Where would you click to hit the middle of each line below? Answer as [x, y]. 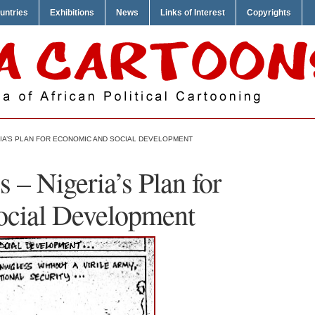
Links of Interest [193, 13]
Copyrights [269, 13]
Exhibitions [72, 13]
